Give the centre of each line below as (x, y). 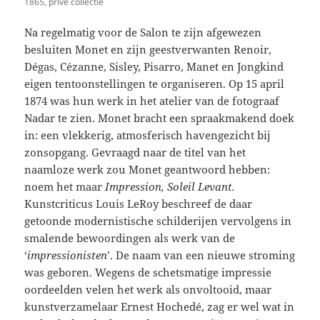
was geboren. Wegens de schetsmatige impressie (148, 272)
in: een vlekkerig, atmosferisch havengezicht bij (148, 135)
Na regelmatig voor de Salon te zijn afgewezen (143, 32)
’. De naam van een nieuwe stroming (201, 255)
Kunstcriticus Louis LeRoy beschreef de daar (139, 204)
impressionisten (67, 255)
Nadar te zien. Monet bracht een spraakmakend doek (160, 118)
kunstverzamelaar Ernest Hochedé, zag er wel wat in (160, 307)
